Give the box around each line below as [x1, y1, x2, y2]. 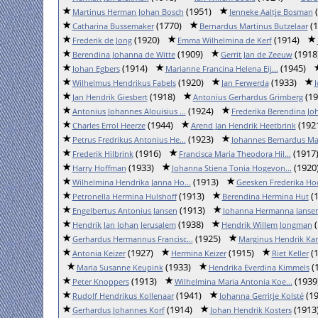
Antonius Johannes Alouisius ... [72, 106, 186, 116]
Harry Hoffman [72, 163, 126, 173]
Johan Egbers [72, 63, 120, 74]
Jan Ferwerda [221, 77, 269, 88]
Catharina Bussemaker [72, 21, 154, 31]
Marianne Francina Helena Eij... [165, 63, 278, 74]
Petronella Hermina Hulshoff [72, 191, 177, 202]
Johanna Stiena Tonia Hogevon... [171, 163, 292, 173]
